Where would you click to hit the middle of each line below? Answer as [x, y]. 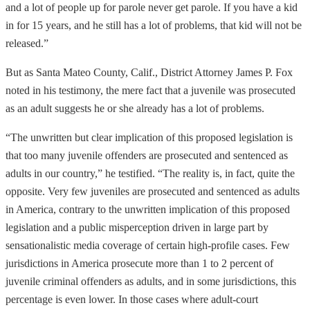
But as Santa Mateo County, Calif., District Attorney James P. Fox [149, 72]
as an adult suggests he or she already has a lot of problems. [135, 108]
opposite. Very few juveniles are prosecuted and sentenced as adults [153, 191]
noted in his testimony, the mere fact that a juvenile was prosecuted [151, 90]
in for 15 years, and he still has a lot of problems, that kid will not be [154, 25]
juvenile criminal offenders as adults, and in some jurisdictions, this [151, 281]
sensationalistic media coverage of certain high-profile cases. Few [148, 245]
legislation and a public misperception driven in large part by [137, 227]
